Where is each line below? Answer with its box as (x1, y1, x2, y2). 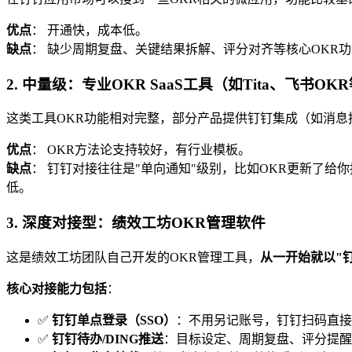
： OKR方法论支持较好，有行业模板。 (31, 143, 251, 157)
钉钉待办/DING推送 (52, 332, 163, 346)
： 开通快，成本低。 (31, 23, 148, 37)
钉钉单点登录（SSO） (52, 313, 176, 327)
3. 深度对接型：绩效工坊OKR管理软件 (6, 214, 266, 232)
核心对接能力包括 (6, 281, 107, 295)
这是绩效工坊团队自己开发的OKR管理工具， (6, 250, 260, 264)
